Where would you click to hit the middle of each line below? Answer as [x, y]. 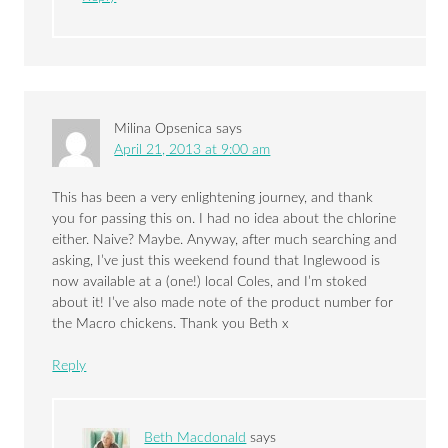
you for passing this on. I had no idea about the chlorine [224, 219]
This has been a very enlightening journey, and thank [213, 198]
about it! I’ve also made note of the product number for [223, 303]
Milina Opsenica [163, 129]
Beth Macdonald [195, 438]
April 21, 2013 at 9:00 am [192, 150]
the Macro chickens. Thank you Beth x [171, 324]
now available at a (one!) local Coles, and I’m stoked [210, 282]
